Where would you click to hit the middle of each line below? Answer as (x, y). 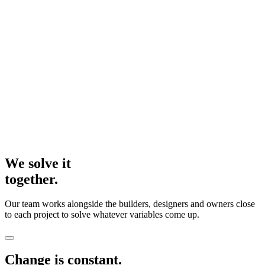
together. (31, 179)
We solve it (38, 163)
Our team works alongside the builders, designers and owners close (130, 204)
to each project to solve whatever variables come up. (102, 215)
